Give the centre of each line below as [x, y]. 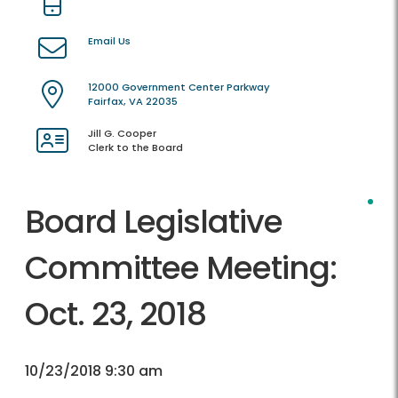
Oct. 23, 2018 [115, 314]
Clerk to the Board [135, 148]
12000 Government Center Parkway [179, 88]
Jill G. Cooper [122, 134]
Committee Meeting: [181, 268]
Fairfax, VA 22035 [133, 102]
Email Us [109, 41]
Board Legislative [154, 222]
